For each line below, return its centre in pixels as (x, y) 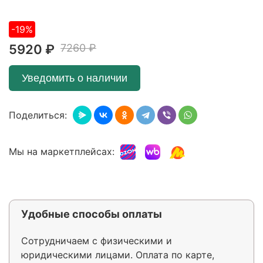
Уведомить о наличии (75, 78)
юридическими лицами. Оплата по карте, (118, 254)
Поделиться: (38, 115)
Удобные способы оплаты (92, 214)
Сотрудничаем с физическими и (97, 240)
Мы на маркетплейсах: (62, 152)
